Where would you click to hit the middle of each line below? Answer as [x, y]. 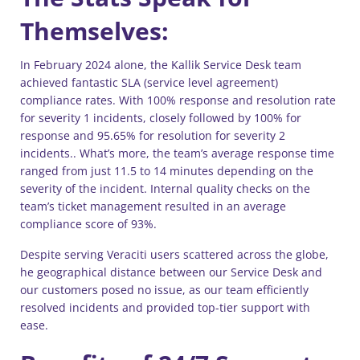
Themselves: [94, 31]
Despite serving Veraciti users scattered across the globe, [174, 254]
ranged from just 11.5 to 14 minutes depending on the [167, 171]
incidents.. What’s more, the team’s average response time [177, 153]
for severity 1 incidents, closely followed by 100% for [161, 118]
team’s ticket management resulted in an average [153, 206]
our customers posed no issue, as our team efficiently [164, 290]
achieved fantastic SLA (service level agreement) [149, 82]
